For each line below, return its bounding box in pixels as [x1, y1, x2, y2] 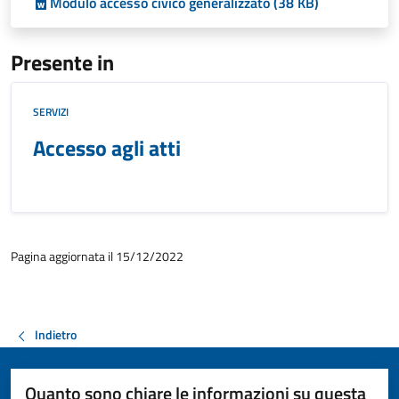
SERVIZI [33, 103, 69, 120]
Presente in [11, 46, 114, 78]
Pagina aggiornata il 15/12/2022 [11, 247, 183, 265]
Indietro [35, 325, 77, 345]
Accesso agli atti [33, 132, 181, 164]
